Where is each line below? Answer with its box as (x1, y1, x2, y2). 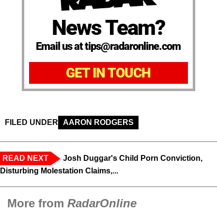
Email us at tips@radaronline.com (36, 40, 181, 52)
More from (7, 196, 67, 210)
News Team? (52, 15, 165, 40)
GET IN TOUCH (66, 64, 151, 81)
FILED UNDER (5, 118, 58, 126)
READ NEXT (2, 154, 48, 162)
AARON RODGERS (63, 118, 134, 126)
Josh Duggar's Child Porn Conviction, (63, 154, 202, 162)
